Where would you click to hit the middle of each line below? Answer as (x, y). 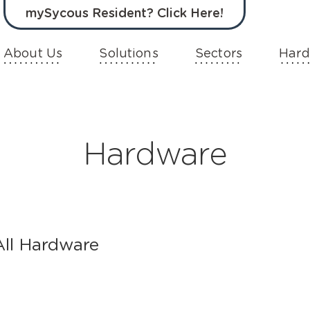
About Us (33, 54)
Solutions (129, 54)
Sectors (218, 54)
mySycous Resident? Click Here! (125, 14)
